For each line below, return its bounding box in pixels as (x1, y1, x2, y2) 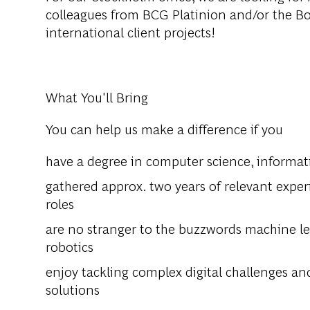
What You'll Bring (46, 86, 148, 106)
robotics (46, 236, 93, 255)
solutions (46, 279, 100, 298)
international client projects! (46, 21, 215, 41)
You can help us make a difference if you (46, 118, 283, 138)
